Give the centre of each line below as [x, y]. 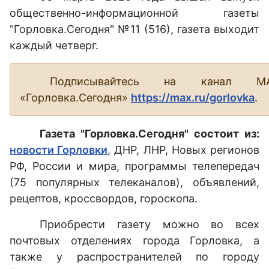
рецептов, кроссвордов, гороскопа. [104, 198]
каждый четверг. [54, 45]
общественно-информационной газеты [134, 13]
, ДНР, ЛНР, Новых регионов [184, 150]
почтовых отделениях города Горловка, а [134, 240]
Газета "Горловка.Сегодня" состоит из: [150, 133]
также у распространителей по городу [134, 256]
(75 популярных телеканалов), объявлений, [134, 182]
